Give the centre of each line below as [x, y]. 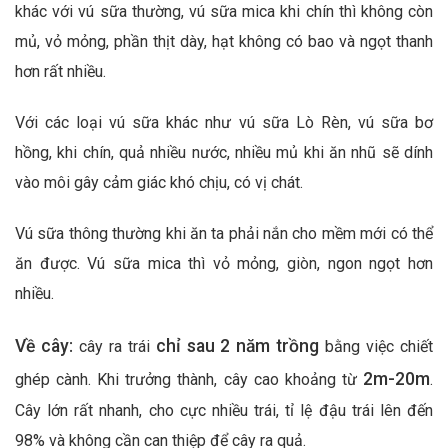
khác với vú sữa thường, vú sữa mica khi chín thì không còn [224, 12]
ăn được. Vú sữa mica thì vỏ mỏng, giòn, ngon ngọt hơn [224, 263]
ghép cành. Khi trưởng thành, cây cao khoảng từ [189, 379]
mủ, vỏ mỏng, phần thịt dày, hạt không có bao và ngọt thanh [224, 42]
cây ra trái [114, 346]
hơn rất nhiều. [60, 72]
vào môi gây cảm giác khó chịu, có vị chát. [161, 183]
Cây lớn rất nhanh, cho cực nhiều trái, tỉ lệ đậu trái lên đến [224, 410]
